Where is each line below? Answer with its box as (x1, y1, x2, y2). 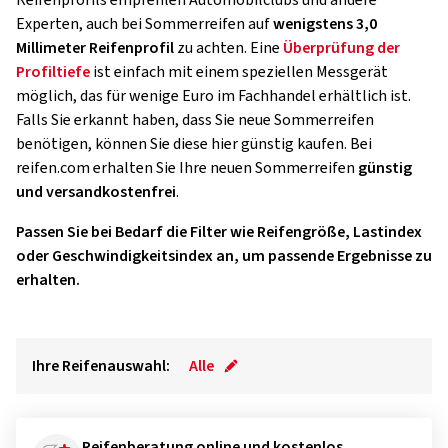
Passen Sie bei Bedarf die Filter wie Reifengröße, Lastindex (16, 221, 422, 244)
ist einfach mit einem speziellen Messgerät (90, 61, 388, 84)
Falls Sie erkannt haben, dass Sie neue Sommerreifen (16, 109, 374, 132)
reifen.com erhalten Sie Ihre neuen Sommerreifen (16, 157, 358, 180)
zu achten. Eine (174, 37, 283, 60)
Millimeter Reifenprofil (16, 37, 174, 60)
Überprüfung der (283, 37, 400, 60)
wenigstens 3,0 (273, 13, 377, 36)
